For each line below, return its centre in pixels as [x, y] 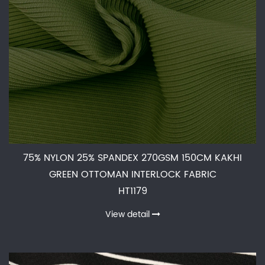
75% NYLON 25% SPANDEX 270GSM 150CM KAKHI [132, 158]
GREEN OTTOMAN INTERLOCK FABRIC [132, 174]
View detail [127, 214]
